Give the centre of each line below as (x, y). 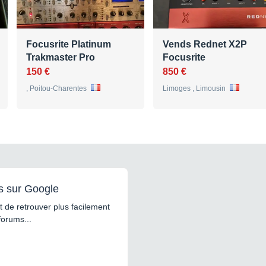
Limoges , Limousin (195, 88)
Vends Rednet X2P (205, 44)
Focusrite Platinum (69, 44)
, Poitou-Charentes (57, 88)
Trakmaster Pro (61, 57)
